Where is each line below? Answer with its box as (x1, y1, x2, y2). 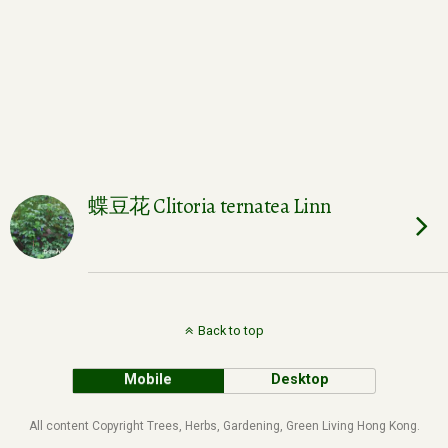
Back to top (197, 323, 264, 338)
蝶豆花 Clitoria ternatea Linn (88, 192, 331, 220)
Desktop (270, 371, 329, 388)
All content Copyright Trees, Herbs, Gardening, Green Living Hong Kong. (28, 419, 420, 433)
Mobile (124, 371, 173, 388)
